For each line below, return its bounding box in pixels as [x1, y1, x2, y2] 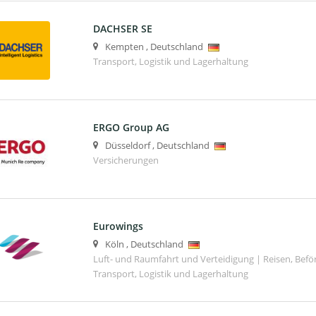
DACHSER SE [92, 21, 152, 35]
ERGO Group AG [92, 120, 169, 134]
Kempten [104, 40, 144, 53]
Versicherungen [92, 154, 159, 166]
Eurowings [92, 219, 143, 233]
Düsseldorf [104, 139, 150, 152]
